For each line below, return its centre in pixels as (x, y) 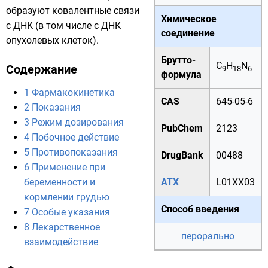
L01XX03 (235, 182)
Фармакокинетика (73, 92)
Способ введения (200, 209)
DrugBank (182, 155)
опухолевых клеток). (52, 40)
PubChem (182, 128)
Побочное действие (75, 137)
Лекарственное (66, 227)
